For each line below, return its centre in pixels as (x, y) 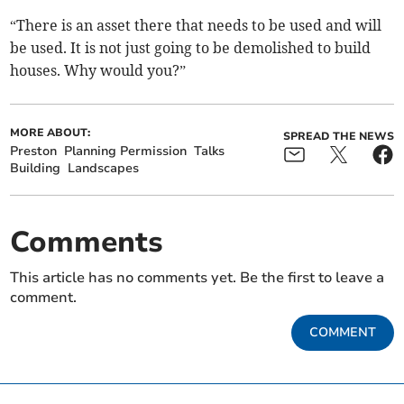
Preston (34, 151)
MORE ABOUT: (50, 133)
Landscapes (104, 169)
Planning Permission (126, 151)
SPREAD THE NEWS (338, 137)
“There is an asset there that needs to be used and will (196, 26)
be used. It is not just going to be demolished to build (191, 48)
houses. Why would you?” (98, 71)
